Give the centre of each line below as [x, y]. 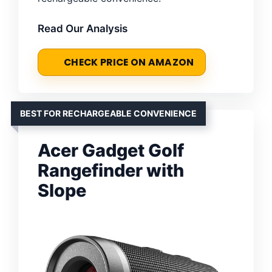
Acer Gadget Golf [111, 150]
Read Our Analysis [83, 28]
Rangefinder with [111, 170]
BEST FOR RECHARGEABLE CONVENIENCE [108, 113]
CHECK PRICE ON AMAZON [129, 62]
